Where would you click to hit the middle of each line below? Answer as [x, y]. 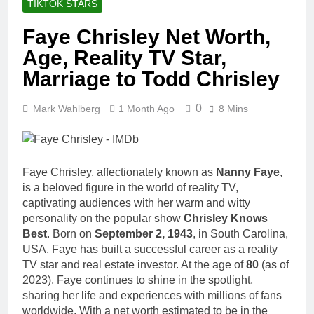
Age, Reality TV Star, [124, 58]
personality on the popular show [103, 219]
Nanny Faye [248, 172]
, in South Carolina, [240, 234]
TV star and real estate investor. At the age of [134, 265]
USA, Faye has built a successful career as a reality [150, 250]
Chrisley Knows [226, 219]
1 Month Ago [146, 109]
